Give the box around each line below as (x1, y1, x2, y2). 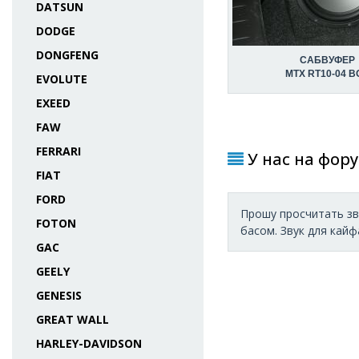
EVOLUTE (36, 71, 87, 87)
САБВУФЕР (300, 54, 356, 66)
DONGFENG (36, 47, 99, 63)
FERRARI (36, 143, 81, 159)
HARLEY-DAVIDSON (36, 336, 142, 351)
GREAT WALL (36, 312, 109, 327)
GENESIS (36, 288, 82, 303)
